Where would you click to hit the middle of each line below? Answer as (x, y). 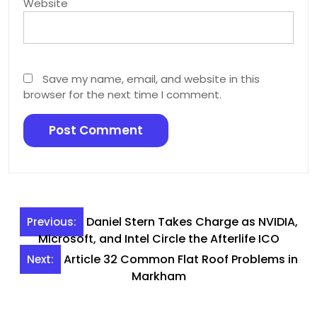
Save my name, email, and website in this (151, 79)
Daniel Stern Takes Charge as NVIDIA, (192, 222)
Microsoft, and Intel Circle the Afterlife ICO (158, 239)
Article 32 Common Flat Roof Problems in (180, 260)
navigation (57, 243)
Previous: (51, 222)
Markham (158, 277)
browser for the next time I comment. (122, 94)
